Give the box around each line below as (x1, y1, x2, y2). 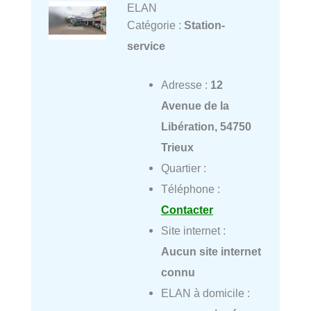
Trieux (160, 141, 194, 153)
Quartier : (160, 162, 206, 174)
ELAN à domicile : (160, 287, 250, 299)
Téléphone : (160, 183, 220, 195)
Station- (183, 18, 225, 31)
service (126, 39, 165, 52)
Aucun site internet (160, 245, 261, 258)
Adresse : (160, 78, 210, 91)
